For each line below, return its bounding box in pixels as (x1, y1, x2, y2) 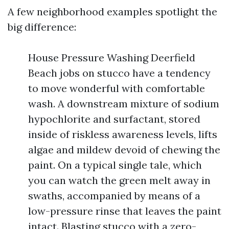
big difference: (8, 20, 76, 33)
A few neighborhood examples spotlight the (8, 5, 217, 18)
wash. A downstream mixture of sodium (28, 97, 219, 110)
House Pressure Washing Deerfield (28, 51, 195, 64)
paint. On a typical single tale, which (28, 158, 202, 171)
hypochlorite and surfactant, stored (28, 112, 200, 125)
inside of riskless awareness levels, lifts (28, 128, 217, 141)
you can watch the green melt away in (28, 174, 211, 187)
